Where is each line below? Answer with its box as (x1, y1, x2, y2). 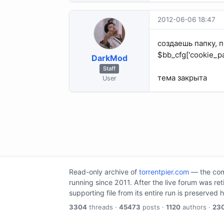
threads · (87, 202, 119, 211)
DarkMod (91, 52, 127, 63)
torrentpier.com (139, 167, 189, 176)
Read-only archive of (69, 167, 139, 176)
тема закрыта (157, 72, 207, 82)
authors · (180, 202, 212, 211)
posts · (140, 202, 166, 211)
